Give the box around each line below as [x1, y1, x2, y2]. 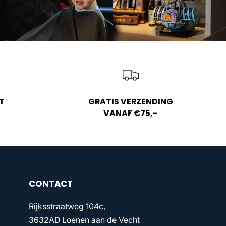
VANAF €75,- [103, 107, 158, 119]
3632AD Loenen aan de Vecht [28, 215, 140, 225]
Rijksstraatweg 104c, [28, 201, 105, 211]
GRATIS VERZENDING [88, 95, 173, 107]
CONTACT [28, 177, 73, 190]
